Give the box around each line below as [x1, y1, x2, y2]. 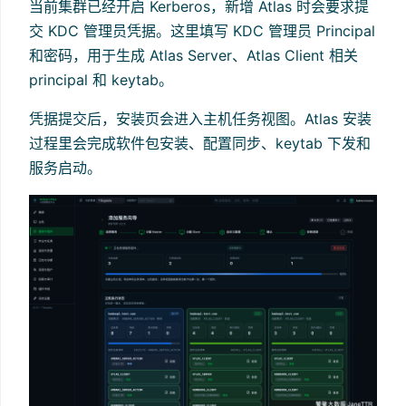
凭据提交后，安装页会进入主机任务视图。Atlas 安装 [29, 109, 372, 128]
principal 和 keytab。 [29, 70, 173, 89]
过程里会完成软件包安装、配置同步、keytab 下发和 [29, 133, 371, 152]
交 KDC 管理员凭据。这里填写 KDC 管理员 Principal [29, 21, 375, 40]
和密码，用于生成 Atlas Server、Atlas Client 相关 [29, 45, 358, 64]
